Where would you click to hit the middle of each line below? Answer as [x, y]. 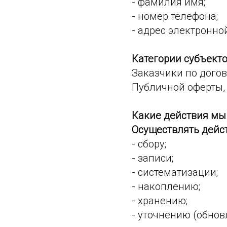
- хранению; [160, 201]
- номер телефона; [175, 16]
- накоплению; [166, 186]
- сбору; [149, 144]
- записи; [153, 158]
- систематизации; [175, 172]
